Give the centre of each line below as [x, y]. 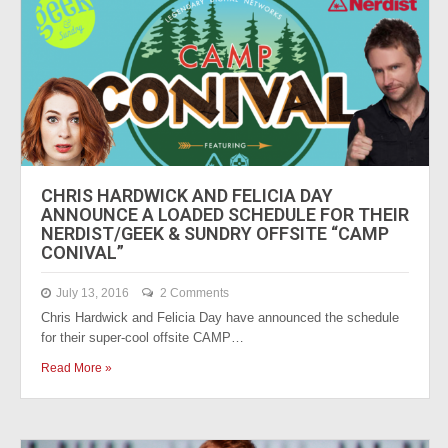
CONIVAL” [82, 252]
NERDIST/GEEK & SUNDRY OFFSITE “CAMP [215, 233]
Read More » [76, 368]
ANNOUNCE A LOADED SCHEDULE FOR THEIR [225, 214]
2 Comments [194, 293]
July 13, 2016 [92, 293]
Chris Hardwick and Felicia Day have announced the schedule [220, 317]
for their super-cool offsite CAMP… [142, 337]
